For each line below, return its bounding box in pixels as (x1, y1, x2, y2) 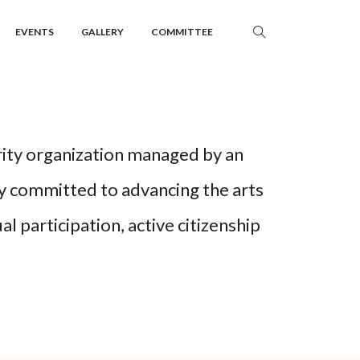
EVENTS (15, 26, 54, 38)
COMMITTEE (151, 26, 213, 38)
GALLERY (81, 26, 124, 38)
